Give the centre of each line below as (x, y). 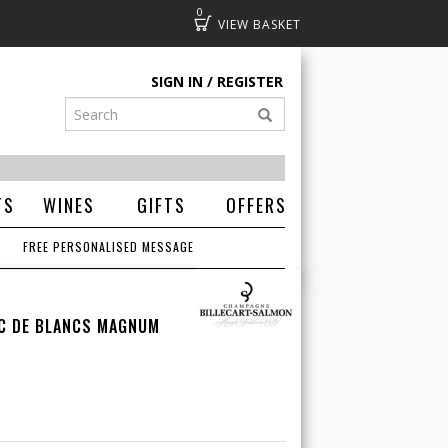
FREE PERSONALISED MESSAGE (109, 246)
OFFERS (256, 205)
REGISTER (250, 81)
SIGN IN (177, 81)
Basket (245, 22)
